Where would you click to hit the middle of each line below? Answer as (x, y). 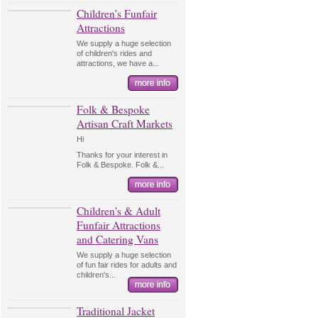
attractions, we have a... (118, 63)
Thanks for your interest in (122, 155)
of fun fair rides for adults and (127, 265)
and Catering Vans (117, 239)
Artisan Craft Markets (125, 124)
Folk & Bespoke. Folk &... (120, 165)
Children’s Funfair (117, 13)
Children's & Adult (119, 211)
